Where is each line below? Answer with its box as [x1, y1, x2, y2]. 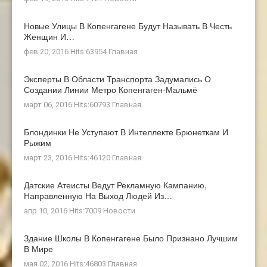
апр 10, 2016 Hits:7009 [24, 206, 103, 216]
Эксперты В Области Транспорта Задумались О [24, 73, 211, 85]
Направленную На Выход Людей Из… [24, 190, 172, 202]
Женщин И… [24, 30, 74, 43]
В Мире [24, 243, 53, 255]
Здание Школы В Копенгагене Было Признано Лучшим [24, 232, 238, 244]
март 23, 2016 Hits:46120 [24, 153, 112, 163]
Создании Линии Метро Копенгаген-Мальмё [24, 83, 197, 96]
